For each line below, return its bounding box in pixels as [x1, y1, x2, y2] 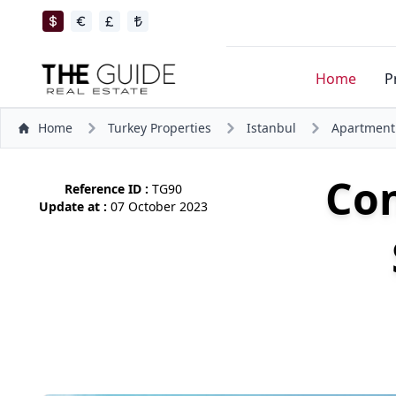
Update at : [39, 198, 110, 215]
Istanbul [247, 119, 296, 136]
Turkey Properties [108, 119, 211, 136]
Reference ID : [65, 180, 152, 197]
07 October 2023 [110, 198, 208, 215]
